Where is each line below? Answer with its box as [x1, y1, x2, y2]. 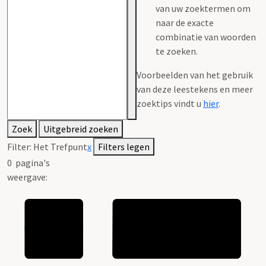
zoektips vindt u [137, 97, 203, 109]
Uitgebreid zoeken [43, 122, 118, 135]
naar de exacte [156, 16, 214, 28]
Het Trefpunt [33, 140, 87, 153]
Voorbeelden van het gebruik [137, 68, 253, 81]
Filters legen [98, 140, 150, 153]
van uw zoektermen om [156, 2, 251, 14]
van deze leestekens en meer [137, 83, 253, 95]
